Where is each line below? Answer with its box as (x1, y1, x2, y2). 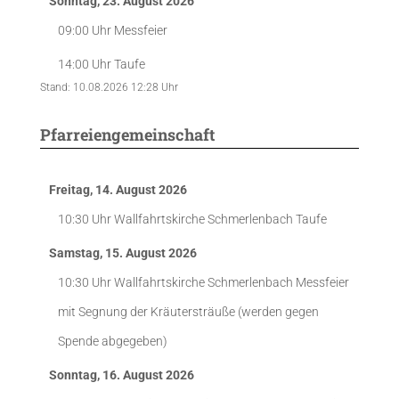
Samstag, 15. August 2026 (49, 246, 197, 260)
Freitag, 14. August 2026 (49, 183, 187, 197)
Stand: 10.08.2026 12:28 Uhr (40, 81, 178, 94)
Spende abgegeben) (58, 334, 167, 348)
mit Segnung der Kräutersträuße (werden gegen (58, 305, 319, 319)
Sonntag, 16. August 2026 (49, 368, 194, 382)
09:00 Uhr (58, 23, 114, 37)
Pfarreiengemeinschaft (40, 124, 215, 145)
